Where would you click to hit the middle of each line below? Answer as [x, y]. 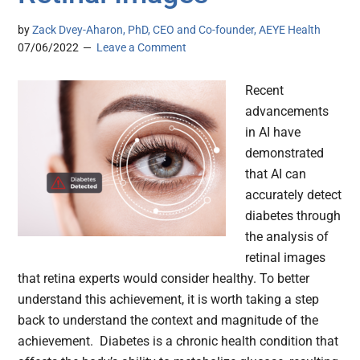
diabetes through [293, 216]
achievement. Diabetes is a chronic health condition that [178, 342]
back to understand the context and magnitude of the [168, 321]
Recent [265, 91]
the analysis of [287, 237]
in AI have [273, 133]
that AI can [276, 174]
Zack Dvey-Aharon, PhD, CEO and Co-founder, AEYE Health [177, 30]
